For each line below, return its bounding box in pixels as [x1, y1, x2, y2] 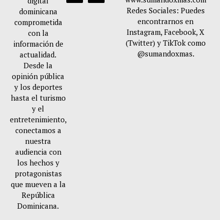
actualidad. [20, 49, 56, 59]
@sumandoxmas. [137, 48, 194, 58]
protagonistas [14, 168, 62, 178]
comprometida [14, 17, 62, 27]
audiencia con [15, 146, 61, 157]
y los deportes [14, 82, 62, 92]
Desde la [24, 60, 53, 70]
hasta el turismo [10, 92, 66, 103]
